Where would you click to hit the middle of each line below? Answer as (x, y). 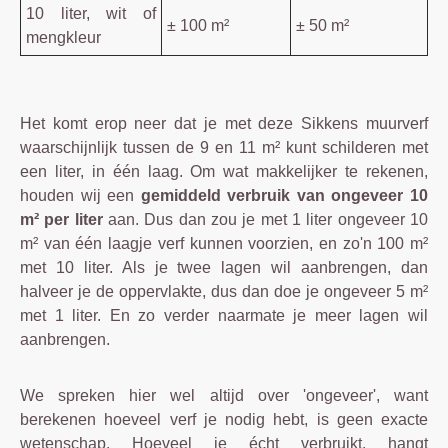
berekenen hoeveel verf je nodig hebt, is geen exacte (224, 419)
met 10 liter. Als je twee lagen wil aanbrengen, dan (224, 267)
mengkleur (63, 37)
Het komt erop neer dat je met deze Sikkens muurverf (224, 123)
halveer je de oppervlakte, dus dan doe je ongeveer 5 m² (224, 291)
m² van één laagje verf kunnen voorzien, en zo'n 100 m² (224, 243)
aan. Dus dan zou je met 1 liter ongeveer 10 (265, 219)
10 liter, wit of (91, 13)
